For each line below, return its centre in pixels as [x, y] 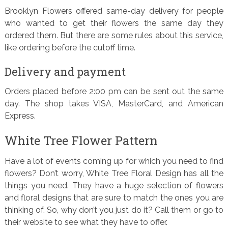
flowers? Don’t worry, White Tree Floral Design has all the [114, 174]
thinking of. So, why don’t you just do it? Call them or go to [114, 210]
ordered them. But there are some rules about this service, [114, 36]
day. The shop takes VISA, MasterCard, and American [114, 104]
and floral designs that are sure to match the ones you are [114, 198]
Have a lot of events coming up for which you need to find [114, 161]
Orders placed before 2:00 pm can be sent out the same [114, 92]
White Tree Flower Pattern [81, 141]
